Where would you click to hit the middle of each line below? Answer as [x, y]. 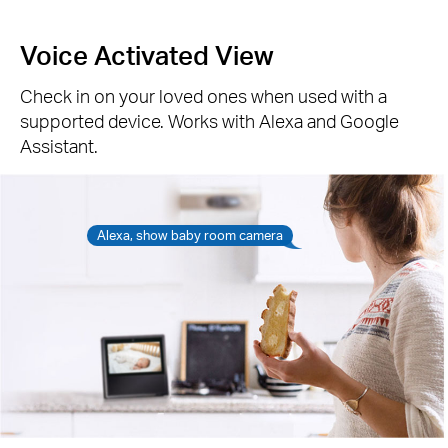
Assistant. [59, 146]
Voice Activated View [147, 55]
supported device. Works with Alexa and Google [209, 121]
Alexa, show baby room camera [190, 234]
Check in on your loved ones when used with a [203, 96]
